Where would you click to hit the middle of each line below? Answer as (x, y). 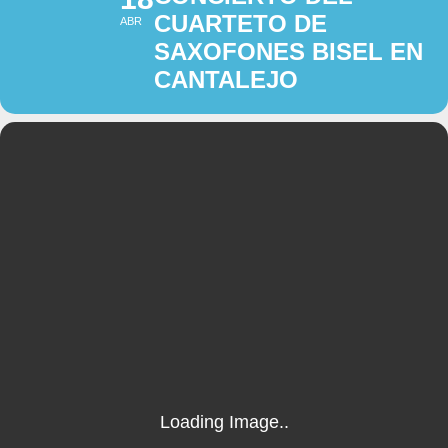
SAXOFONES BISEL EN (288, 52)
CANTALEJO (226, 80)
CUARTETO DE (240, 24)
